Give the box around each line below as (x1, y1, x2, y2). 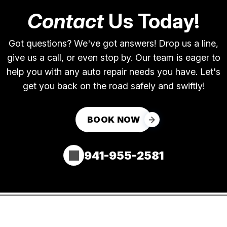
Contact (27, 9, 104, 34)
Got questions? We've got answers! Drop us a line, (9, 38, 218, 49)
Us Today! (104, 9, 200, 34)
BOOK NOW (87, 115, 140, 125)
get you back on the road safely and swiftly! (22, 81, 205, 92)
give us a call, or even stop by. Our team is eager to (7, 52, 220, 63)
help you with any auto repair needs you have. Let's (7, 66, 220, 78)
